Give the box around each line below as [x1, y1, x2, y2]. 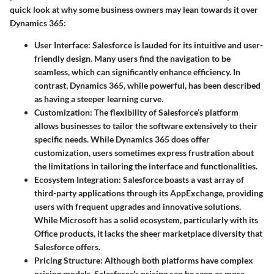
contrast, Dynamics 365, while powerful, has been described [34, 80, 261, 91]
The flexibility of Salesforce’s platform [92, 106, 239, 117]
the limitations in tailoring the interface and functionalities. [34, 160, 257, 171]
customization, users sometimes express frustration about [34, 147, 254, 158]
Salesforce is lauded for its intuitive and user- [91, 39, 263, 50]
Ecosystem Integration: [34, 174, 121, 185]
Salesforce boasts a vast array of [121, 174, 244, 185]
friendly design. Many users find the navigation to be [34, 53, 231, 64]
